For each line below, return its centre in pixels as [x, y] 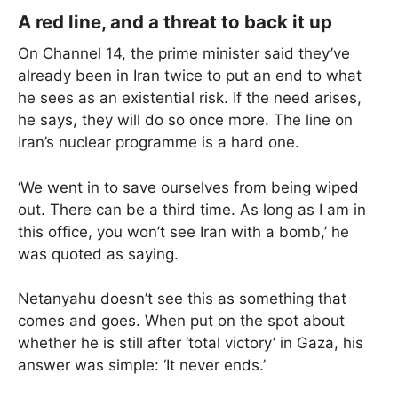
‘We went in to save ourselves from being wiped [188, 187]
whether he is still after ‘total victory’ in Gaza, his [191, 343]
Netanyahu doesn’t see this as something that [182, 299]
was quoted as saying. [98, 254]
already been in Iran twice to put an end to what [190, 76]
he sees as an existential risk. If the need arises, [190, 98]
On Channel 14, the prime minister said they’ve [184, 54]
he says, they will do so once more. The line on [185, 120]
